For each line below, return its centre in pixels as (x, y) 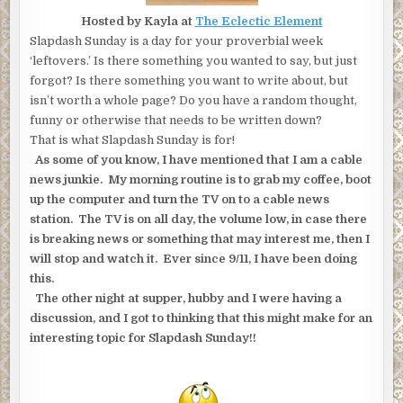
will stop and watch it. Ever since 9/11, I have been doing (194, 259)
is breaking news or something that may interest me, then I (200, 239)
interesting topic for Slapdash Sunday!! (143, 338)
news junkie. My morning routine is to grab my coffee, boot (201, 180)
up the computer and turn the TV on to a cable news (180, 200)
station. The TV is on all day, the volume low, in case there (199, 219)
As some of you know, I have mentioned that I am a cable (197, 160)
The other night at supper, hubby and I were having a (186, 299)
